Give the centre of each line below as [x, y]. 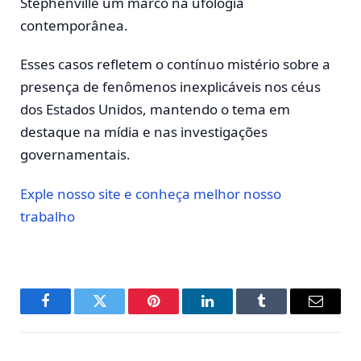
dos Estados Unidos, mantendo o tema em [155, 110]
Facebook [73, 313]
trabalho [49, 216]
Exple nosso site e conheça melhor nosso [151, 193]
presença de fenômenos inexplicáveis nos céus [170, 87]
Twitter [119, 313]
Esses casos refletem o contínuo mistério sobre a [175, 64]
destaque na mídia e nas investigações [144, 132]
